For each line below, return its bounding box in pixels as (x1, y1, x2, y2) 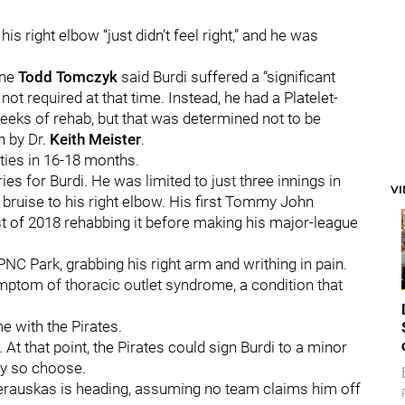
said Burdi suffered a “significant (118, 68, 335, 86)
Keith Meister (50, 130, 141, 148)
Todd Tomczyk (18, 68, 118, 86)
